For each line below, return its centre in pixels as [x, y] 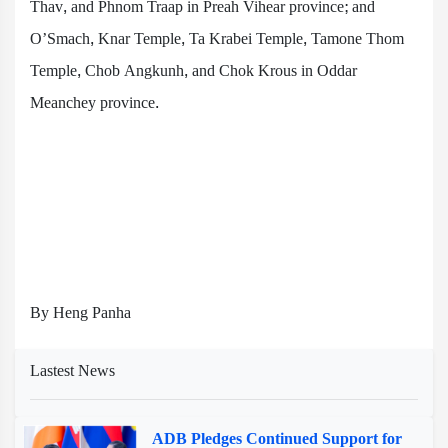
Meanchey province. [94, 102]
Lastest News [72, 370]
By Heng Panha [80, 312]
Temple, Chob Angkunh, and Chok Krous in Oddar [193, 70]
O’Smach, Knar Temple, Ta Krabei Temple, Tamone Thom [217, 38]
